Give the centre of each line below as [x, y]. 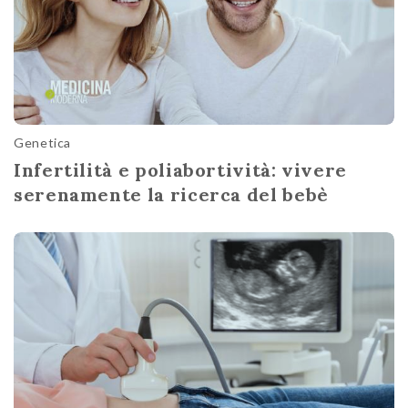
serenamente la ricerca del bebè [171, 194]
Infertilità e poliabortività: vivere [181, 169]
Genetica [43, 142]
